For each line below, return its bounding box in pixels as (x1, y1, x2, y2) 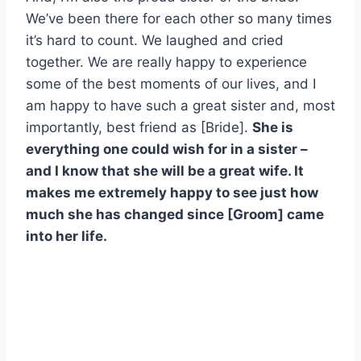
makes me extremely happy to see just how (26, 184, 318, 201)
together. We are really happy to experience (26, 53, 307, 70)
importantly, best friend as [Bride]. (26, 118, 252, 135)
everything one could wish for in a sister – (26, 140, 308, 157)
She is (252, 118, 293, 135)
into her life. (26, 227, 107, 244)
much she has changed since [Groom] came (26, 205, 324, 222)
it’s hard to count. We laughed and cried (26, 31, 284, 48)
